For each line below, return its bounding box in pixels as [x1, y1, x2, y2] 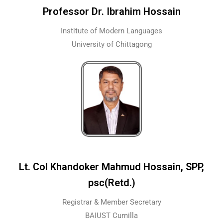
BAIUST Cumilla [85, 211, 138, 221]
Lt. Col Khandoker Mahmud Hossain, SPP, [19, 161, 204, 173]
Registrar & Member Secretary [62, 198, 161, 207]
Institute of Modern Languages [61, 26, 162, 36]
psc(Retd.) [88, 177, 135, 189]
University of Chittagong [71, 40, 152, 49]
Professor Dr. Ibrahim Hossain [42, 5, 181, 18]
